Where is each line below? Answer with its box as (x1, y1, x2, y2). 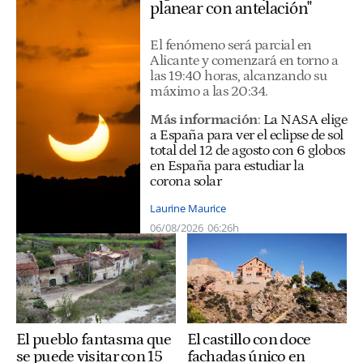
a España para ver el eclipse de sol (150, 127, 344, 144)
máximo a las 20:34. (150, 83, 268, 100)
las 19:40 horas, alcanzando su (150, 67, 327, 84)
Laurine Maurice (150, 200, 227, 216)
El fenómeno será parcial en (150, 36, 312, 53)
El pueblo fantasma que (16, 330, 172, 348)
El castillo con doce (186, 330, 311, 348)
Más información (150, 112, 258, 129)
